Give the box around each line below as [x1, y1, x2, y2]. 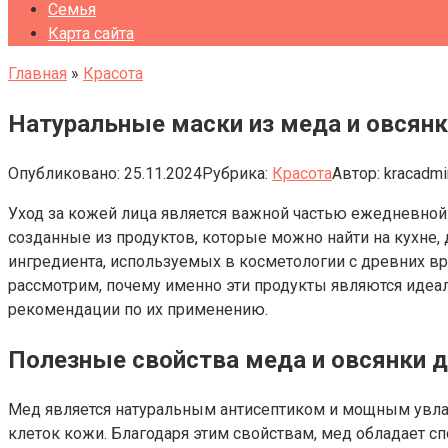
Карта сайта [48, 24, 134, 43]
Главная [8, 64, 67, 83]
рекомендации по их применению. [8, 299, 268, 319]
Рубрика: [202, 163, 268, 183]
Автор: [332, 163, 380, 183]
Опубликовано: [8, 163, 120, 183]
